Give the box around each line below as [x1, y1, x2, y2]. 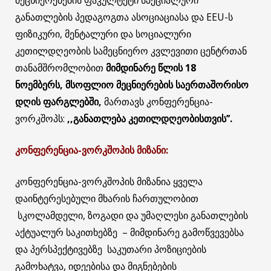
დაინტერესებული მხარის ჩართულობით [15, 191, 201, 205]
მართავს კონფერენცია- [102, 94, 213, 108]
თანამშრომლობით [15, 60, 106, 74]
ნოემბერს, [15, 77, 63, 91]
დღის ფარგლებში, [15, 94, 102, 108]
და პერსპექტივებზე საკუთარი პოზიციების [15, 242, 206, 256]
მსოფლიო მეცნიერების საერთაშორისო [65, 77, 249, 91]
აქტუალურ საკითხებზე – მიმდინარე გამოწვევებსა [15, 225, 244, 239]
